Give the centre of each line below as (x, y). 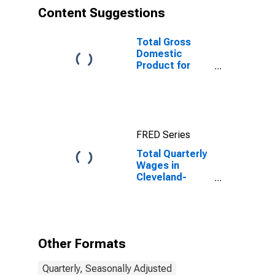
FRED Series (163, 135)
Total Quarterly (172, 154)
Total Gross (164, 42)
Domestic (159, 54)
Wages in (158, 165)
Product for (163, 65)
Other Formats (82, 244)
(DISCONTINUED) (177, 112)
